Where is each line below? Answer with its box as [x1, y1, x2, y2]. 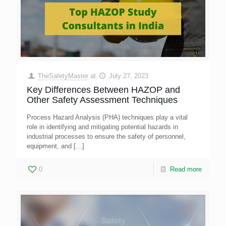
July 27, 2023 [109, 72, 149, 80]
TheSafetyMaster [38, 72, 89, 80]
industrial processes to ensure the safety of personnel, [27, 133, 186, 141]
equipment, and [27, 142, 72, 150]
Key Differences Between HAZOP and [27, 85, 180, 95]
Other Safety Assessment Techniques [27, 95, 178, 105]
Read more [170, 165, 202, 174]
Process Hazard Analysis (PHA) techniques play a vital [27, 114, 188, 122]
